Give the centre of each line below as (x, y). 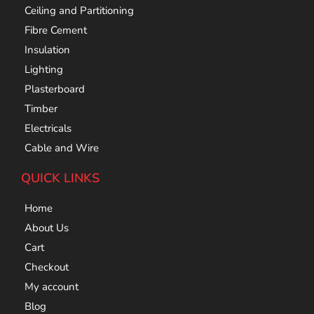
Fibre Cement (56, 30)
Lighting (44, 70)
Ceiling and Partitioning (79, 11)
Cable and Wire (62, 148)
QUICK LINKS (60, 178)
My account (52, 287)
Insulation (47, 50)
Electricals (48, 129)
